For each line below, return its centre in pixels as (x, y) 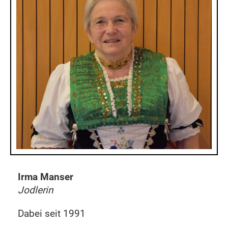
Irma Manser (46, 177)
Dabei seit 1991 (52, 213)
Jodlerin (36, 190)
